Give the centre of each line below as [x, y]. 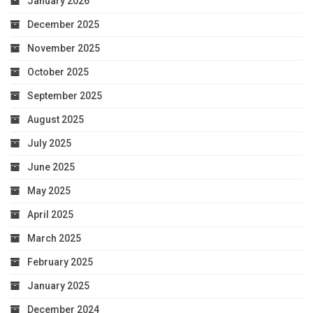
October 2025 [58, 72]
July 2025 [49, 144]
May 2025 [49, 191]
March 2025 [54, 239]
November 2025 [64, 49]
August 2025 [56, 120]
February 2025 [60, 262]
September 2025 [65, 96]
